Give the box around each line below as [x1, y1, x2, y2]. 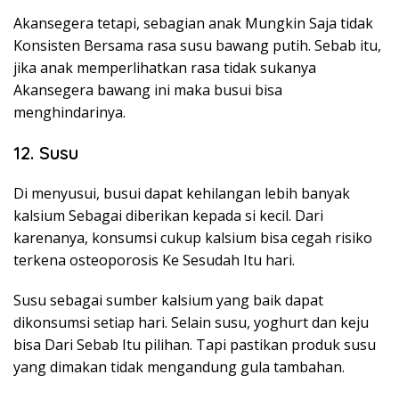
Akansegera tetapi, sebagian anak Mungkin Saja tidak [13, 13, 373, 33]
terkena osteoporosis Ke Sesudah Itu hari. [13, 250, 295, 270]
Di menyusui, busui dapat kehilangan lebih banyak [13, 183, 350, 203]
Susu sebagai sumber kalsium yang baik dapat [13, 290, 323, 310]
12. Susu [13, 142, 78, 164]
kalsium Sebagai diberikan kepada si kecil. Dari [13, 206, 323, 225]
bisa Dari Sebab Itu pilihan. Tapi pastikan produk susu [13, 335, 376, 354]
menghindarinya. [13, 102, 126, 122]
